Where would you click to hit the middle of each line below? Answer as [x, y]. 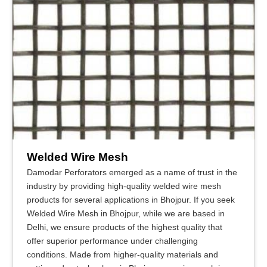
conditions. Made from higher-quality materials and [122, 254]
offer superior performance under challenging [112, 240]
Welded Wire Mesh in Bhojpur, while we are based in [126, 213]
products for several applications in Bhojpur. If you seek [131, 199]
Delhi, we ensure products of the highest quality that [125, 227]
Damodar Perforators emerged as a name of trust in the [132, 172]
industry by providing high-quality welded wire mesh [124, 186]
